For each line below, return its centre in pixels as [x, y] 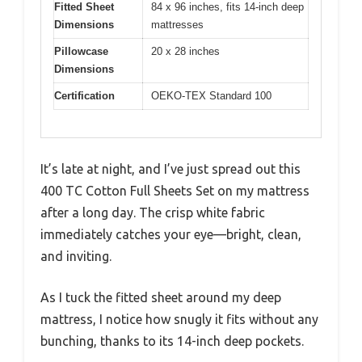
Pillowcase [81, 51]
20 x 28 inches [185, 51]
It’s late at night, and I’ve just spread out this [170, 169]
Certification [84, 95]
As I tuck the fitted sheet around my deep [161, 298]
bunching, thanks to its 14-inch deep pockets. [172, 341]
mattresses [177, 24]
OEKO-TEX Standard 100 [211, 95]
